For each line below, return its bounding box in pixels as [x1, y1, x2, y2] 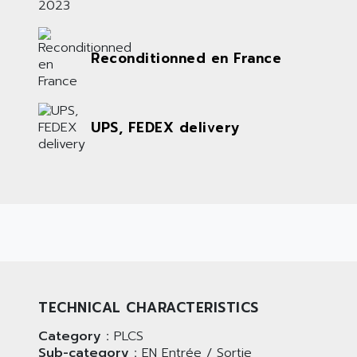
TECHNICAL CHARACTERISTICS [38, 297, 259, 319]
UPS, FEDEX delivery [91, 116, 240, 138]
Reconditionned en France [91, 47, 281, 69]
